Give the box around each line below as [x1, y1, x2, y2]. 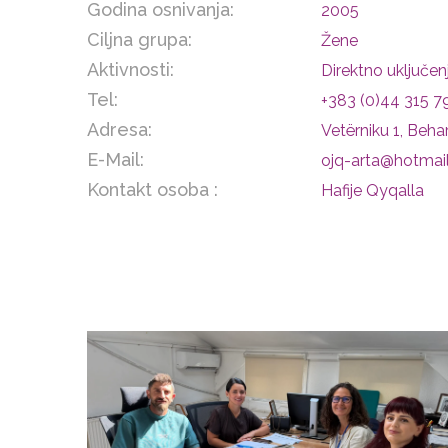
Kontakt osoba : [87, 179, 218, 201]
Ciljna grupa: [87, 29, 192, 51]
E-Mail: [87, 149, 144, 171]
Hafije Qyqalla [321, 181, 424, 201]
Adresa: [87, 119, 152, 141]
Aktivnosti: [87, 59, 174, 81]
